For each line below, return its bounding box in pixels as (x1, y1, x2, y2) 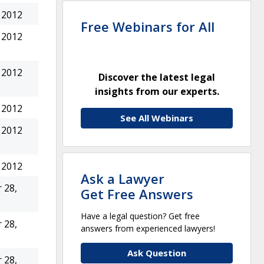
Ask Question (127, 246, 186, 259)
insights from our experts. (94, 84, 219, 98)
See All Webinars (120, 111, 193, 124)
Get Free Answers (81, 184, 193, 203)
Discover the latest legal (98, 70, 215, 84)
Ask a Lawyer (81, 169, 164, 187)
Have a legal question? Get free (81, 210, 200, 222)
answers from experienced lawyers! (81, 222, 215, 234)
